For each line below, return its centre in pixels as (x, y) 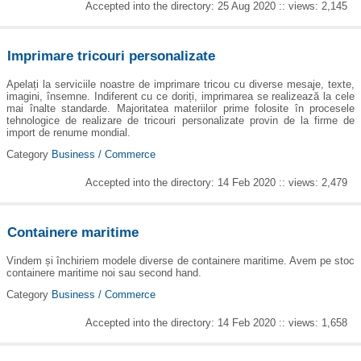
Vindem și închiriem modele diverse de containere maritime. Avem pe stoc (180, 260)
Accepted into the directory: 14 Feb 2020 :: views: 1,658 (217, 323)
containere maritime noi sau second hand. (104, 272)
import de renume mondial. (68, 132)
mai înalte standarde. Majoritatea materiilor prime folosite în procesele (180, 108)
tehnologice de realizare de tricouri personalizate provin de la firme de (180, 120)
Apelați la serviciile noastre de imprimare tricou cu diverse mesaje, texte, (180, 84)
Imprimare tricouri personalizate (112, 56)
